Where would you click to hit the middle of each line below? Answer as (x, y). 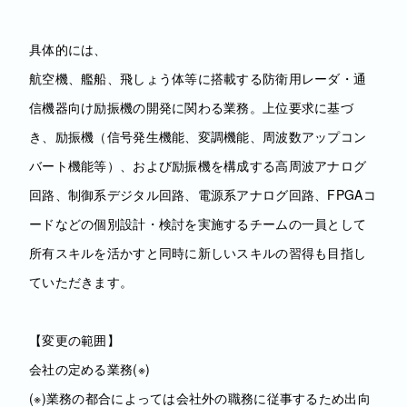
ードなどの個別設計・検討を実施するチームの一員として (198, 223)
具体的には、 (68, 49)
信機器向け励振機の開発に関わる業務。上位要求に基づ (191, 107)
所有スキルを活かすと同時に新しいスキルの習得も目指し (198, 253)
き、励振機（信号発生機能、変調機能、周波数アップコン (198, 136)
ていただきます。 (81, 282)
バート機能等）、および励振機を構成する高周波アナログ (198, 165)
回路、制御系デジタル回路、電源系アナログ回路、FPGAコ (203, 194)
